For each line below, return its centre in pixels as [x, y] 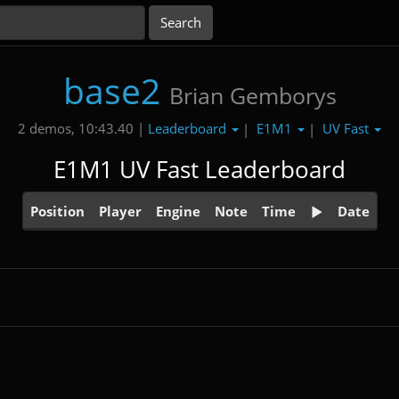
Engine [178, 211]
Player [120, 211]
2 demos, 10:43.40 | [81, 129]
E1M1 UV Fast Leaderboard [199, 170]
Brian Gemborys [252, 95]
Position [57, 211]
